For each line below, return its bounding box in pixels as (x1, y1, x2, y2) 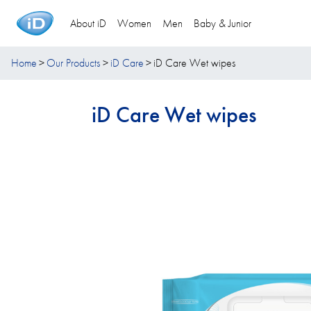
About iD (69, 15, 106, 31)
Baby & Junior (193, 15, 251, 31)
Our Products (47, 56, 101, 70)
